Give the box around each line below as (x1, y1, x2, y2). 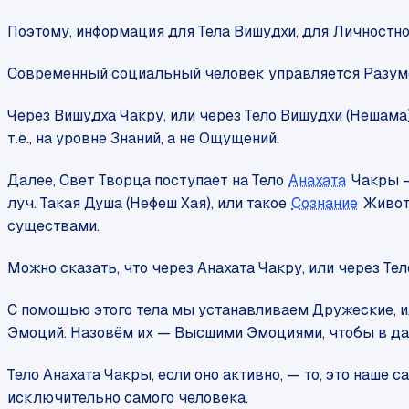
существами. (7, 216, 100, 236)
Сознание (291, 194, 359, 214)
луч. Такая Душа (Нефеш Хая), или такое (7, 194, 290, 214)
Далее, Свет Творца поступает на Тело (7, 171, 288, 191)
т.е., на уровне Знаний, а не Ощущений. (7, 129, 279, 149)
